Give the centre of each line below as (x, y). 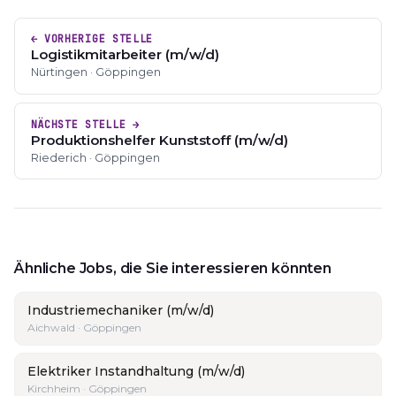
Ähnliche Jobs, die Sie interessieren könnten (173, 269)
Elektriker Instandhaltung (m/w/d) (136, 372)
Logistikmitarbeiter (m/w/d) (125, 55)
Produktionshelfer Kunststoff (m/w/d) (159, 140)
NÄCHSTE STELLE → (85, 124)
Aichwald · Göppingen (84, 328)
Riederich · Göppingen (95, 157)
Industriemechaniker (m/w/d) (121, 311)
